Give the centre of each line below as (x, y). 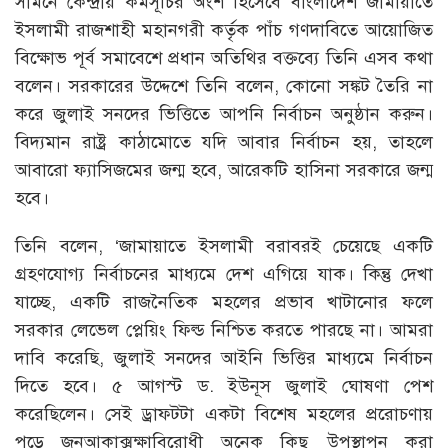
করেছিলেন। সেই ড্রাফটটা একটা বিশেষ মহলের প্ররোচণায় (224, 413)
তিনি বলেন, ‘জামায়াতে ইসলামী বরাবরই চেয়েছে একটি (224, 245)
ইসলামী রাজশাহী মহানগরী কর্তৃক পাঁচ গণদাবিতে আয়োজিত (224, 29)
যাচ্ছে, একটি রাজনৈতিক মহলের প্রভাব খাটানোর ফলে (224, 301)
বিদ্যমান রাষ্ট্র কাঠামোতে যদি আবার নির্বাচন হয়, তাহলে (224, 141)
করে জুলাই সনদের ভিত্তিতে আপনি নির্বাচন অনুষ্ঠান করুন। (224, 113)
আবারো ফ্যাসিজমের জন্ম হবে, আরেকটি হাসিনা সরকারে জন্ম (224, 169)
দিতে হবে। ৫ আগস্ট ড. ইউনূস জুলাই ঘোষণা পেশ (224, 385)
